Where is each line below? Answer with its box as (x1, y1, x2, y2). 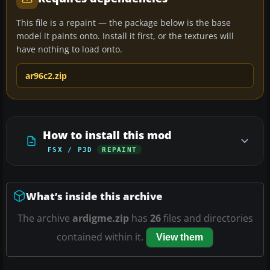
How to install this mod (43, 127, 172, 142)
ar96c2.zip (25, 69, 67, 81)
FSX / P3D (48, 145, 93, 153)
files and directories (160, 211, 253, 225)
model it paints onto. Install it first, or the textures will (16, 30, 234, 42)
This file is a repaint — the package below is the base (16, 16, 231, 28)
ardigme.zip (72, 211, 129, 225)
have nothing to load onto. (16, 43, 122, 55)
